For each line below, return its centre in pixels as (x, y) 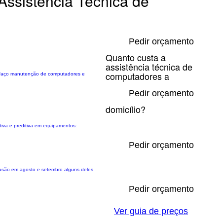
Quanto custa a (136, 57)
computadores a (137, 76)
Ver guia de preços (151, 211)
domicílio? (126, 109)
